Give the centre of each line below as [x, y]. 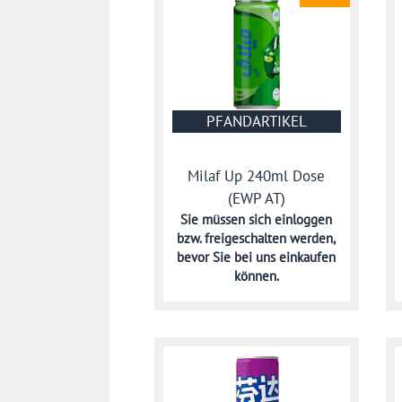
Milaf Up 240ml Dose [257, 175]
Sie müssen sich [228, 220]
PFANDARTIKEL [256, 122]
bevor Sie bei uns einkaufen [257, 258]
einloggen [304, 220]
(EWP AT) [256, 198]
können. [256, 276]
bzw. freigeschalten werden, [257, 239]
